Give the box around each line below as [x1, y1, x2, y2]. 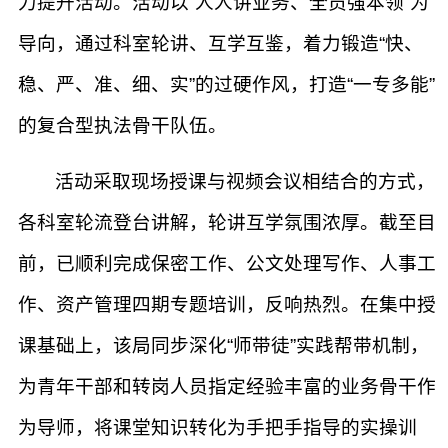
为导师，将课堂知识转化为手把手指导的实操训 [18, 417, 417, 438]
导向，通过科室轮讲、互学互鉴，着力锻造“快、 [18, 33, 423, 54]
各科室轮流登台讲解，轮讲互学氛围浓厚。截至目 [18, 212, 436, 233]
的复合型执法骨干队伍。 [18, 115, 227, 136]
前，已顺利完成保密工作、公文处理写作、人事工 [18, 253, 436, 274]
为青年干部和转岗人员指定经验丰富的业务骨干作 [18, 376, 436, 397]
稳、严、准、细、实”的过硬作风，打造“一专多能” [18, 74, 435, 95]
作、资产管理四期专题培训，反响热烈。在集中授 [18, 294, 436, 315]
